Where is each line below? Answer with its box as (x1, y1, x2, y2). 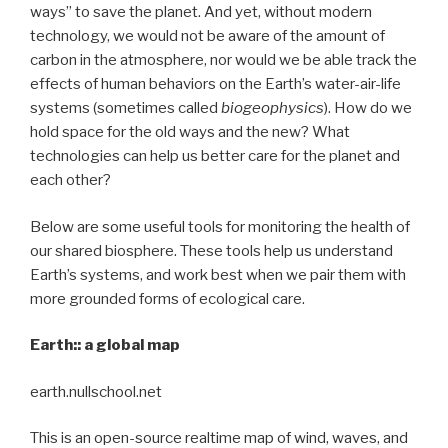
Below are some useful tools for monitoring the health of (30, 217, 410, 236)
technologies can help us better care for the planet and (30, 147, 400, 166)
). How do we (324, 99, 412, 118)
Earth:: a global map (30, 336, 183, 355)
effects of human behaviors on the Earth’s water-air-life (30, 75, 401, 94)
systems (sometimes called (30, 99, 221, 118)
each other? (30, 171, 111, 190)
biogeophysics (221, 99, 324, 118)
